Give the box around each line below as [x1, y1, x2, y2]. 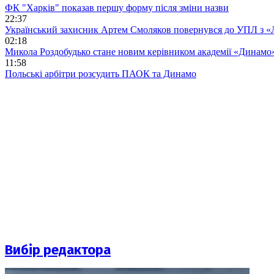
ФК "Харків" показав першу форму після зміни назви [5, 2, 229, 13]
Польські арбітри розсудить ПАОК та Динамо [5, 68, 196, 79]
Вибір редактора [5, 242, 111, 259]
